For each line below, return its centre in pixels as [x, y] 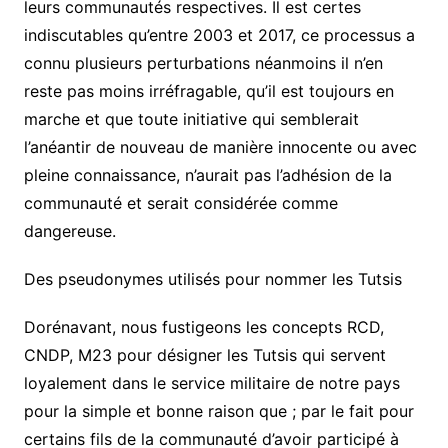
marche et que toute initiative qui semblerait [191, 119]
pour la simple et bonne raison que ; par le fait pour [218, 411]
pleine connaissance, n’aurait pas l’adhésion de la [207, 175]
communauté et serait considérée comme [180, 203]
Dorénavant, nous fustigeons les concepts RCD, [203, 327]
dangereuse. [69, 231]
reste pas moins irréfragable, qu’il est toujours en [208, 91]
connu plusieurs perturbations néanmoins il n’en [203, 63]
